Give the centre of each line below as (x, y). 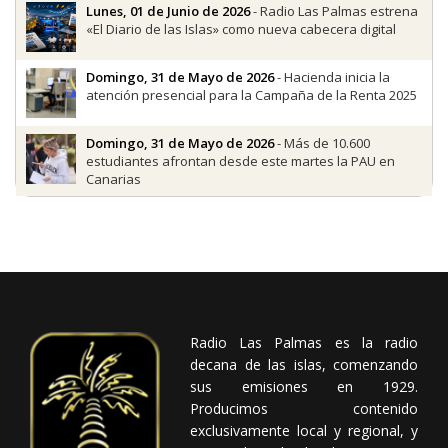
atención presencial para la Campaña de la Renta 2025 (251, 94)
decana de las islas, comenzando (304, 364)
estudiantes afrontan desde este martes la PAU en (240, 160)
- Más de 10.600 (322, 142)
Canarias (113, 178)
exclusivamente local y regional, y (304, 430)
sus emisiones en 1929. (304, 386)
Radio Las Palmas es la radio (304, 342)
